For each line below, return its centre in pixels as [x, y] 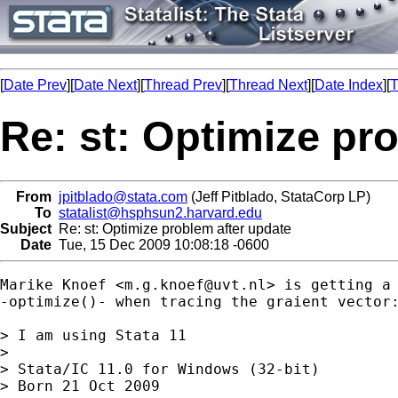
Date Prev [35, 85]
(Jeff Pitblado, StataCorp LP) [279, 196]
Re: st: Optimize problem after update [171, 228]
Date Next [105, 85]
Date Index [349, 85]
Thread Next [268, 85]
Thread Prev [183, 85]
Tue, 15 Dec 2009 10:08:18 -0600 [160, 244]
